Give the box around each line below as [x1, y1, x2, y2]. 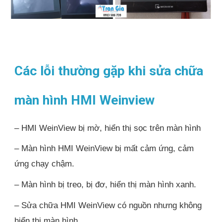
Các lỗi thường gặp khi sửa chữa [14, 63, 204, 79]
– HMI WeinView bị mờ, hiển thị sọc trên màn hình [14, 122, 201, 133]
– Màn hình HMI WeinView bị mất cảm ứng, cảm [14, 143, 194, 154]
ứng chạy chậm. [14, 159, 75, 169]
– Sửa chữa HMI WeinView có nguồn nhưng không [14, 200, 202, 210]
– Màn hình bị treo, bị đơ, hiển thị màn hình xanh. [14, 179, 197, 189]
